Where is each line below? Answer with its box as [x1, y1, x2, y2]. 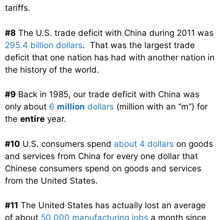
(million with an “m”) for [114, 102, 208, 112]
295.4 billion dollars [5, 40, 82, 50]
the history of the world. [5, 64, 99, 75]
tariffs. [5, 3, 30, 13]
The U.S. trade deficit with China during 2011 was [16, 27, 214, 38]
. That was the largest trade [82, 40, 195, 50]
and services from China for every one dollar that [5, 151, 198, 161]
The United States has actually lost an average [18, 200, 206, 211]
